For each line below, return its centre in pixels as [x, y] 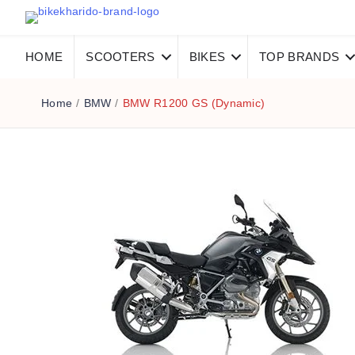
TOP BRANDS [300, 57]
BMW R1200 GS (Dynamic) [194, 103]
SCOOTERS [120, 57]
